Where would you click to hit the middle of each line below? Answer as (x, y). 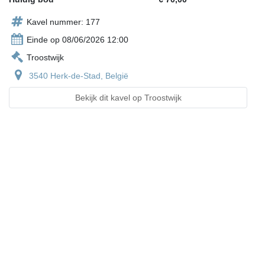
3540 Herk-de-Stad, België (79, 76)
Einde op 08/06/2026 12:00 (77, 40)
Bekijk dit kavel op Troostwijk (128, 98)
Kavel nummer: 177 (63, 22)
